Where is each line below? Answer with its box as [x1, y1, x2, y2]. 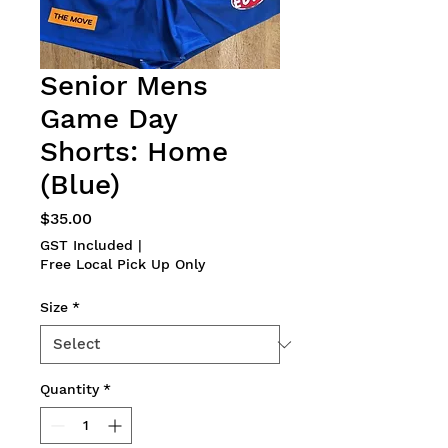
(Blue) [40, 168, 120, 202]
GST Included [40, 237, 133, 254]
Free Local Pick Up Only [40, 256, 205, 273]
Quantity [40, 381, 99, 398]
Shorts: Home [40, 135, 228, 169]
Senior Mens [40, 69, 208, 103]
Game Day [40, 102, 177, 136]
